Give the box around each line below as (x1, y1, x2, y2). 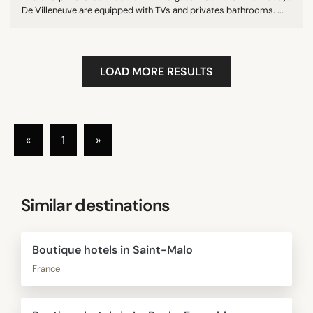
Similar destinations (21, 194, 170, 216)
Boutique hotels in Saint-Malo (32, 242, 193, 257)
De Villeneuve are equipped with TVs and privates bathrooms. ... (22, 3, 284, 16)
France (32, 262, 60, 275)
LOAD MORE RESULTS (100, 64, 213, 79)
